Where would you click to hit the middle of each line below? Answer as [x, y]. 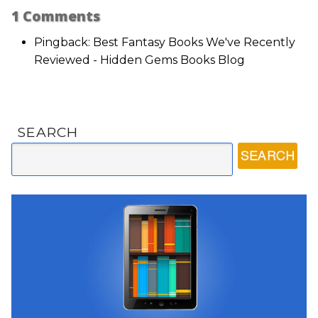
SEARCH [48, 132]
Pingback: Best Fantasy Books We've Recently [165, 43]
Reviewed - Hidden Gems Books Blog [139, 60]
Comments [60, 16]
